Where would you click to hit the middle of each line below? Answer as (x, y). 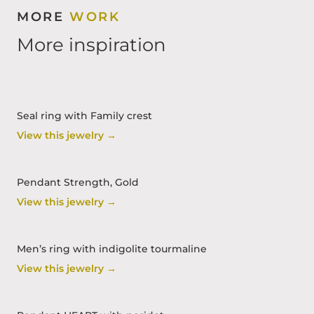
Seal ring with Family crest (84, 116)
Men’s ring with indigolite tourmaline (112, 249)
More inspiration (91, 45)
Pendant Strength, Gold (78, 182)
